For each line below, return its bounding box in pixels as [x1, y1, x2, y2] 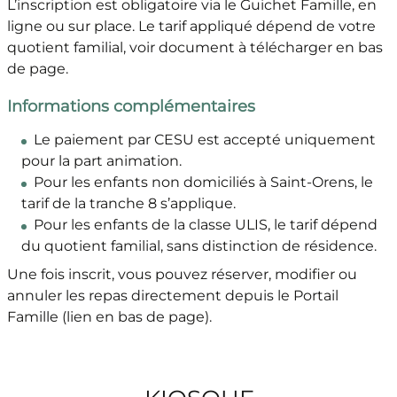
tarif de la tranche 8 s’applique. [20, 195, 239, 213]
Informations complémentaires [6, 97, 255, 117]
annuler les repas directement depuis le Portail [6, 287, 339, 305]
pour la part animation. [20, 152, 185, 170]
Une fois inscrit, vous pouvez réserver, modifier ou [6, 266, 357, 284]
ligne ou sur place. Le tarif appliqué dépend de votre [6, 18, 376, 35]
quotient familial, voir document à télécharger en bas [6, 39, 383, 57]
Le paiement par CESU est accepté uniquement [33, 131, 376, 149]
